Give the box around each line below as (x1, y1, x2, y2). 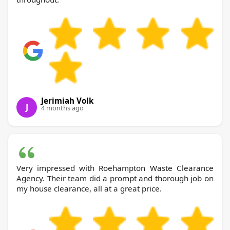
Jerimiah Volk (41, 95, 93, 106)
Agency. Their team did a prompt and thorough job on (16, 172, 214, 183)
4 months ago (41, 103, 84, 112)
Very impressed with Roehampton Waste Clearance (16, 162, 99, 173)
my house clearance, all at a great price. (16, 183, 162, 194)
